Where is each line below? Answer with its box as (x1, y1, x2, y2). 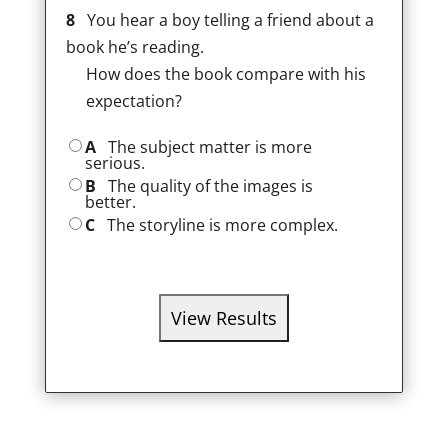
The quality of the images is (100, 175, 314, 197)
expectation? (85, 90, 182, 112)
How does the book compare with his (85, 63, 366, 85)
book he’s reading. (65, 36, 204, 58)
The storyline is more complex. (99, 214, 339, 236)
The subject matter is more (96, 136, 313, 158)
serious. (85, 152, 146, 174)
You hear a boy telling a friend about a (78, 9, 374, 31)
